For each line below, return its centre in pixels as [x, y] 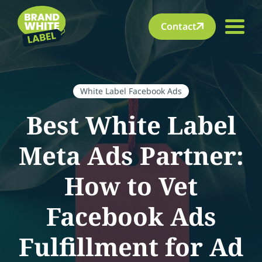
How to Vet [131, 186]
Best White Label [131, 125]
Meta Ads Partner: [131, 155]
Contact [179, 26]
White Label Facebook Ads [131, 91]
